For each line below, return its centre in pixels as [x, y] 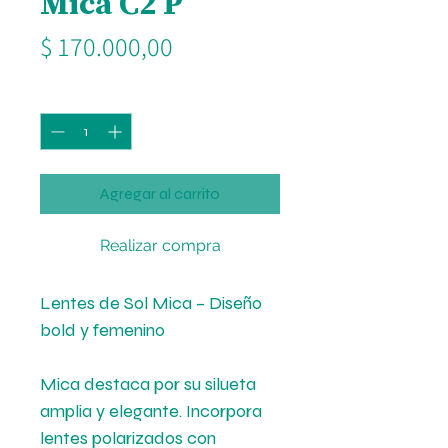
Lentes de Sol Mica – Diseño [151, 303]
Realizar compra [160, 245]
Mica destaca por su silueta [148, 384]
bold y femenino [102, 330]
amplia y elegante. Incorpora [151, 411]
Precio [205, 45]
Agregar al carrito [160, 193]
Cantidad [69, 95]
